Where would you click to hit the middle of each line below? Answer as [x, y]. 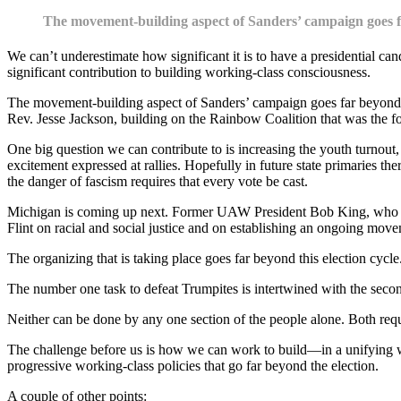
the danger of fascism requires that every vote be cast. [158, 182]
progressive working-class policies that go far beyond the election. [193, 366]
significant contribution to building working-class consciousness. [189, 73]
